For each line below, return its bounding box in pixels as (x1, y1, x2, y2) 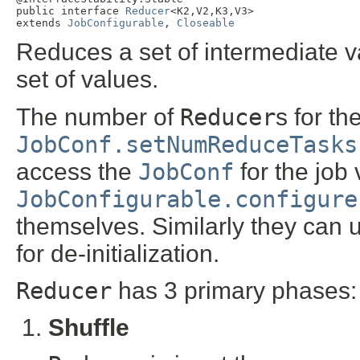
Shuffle (48, 313, 129, 341)
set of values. (16, 66, 158, 93)
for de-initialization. (16, 239, 219, 267)
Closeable (177, 16, 235, 29)
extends (16, 16, 67, 29)
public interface (16, 4, 125, 17)
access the (16, 157, 138, 185)
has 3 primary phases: (112, 276, 357, 304)
